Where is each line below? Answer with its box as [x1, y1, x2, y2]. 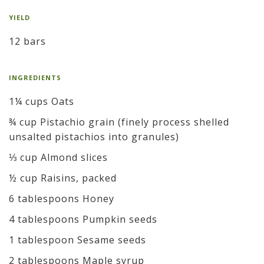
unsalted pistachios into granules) [9, 130, 179, 144]
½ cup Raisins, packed [9, 171, 117, 185]
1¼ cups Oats [9, 95, 74, 108]
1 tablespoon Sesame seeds [9, 233, 146, 247]
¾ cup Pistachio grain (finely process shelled [9, 115, 229, 129]
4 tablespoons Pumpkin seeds [9, 213, 157, 226]
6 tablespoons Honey [9, 192, 114, 206]
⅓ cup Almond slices [9, 151, 108, 164]
